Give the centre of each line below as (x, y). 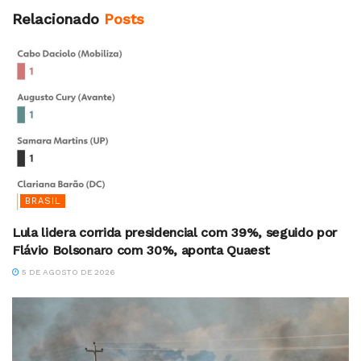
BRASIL (43, 201)
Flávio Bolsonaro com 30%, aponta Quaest (141, 251)
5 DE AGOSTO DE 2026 (67, 272)
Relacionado (56, 19)
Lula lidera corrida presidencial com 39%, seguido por (175, 233)
